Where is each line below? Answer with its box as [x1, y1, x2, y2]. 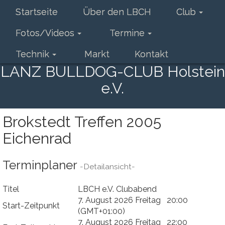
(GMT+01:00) [78, 206, 125, 216]
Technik [16, 49, 49, 59]
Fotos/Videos [16, 28, 74, 38]
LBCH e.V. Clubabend [78, 184, 157, 194]
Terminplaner [3, 158, 80, 172]
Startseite [16, 7, 58, 17]
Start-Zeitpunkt [3, 201, 60, 210]
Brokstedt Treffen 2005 [3, 113, 161, 131]
